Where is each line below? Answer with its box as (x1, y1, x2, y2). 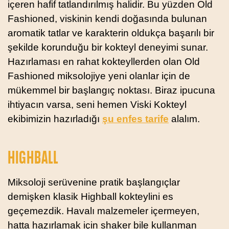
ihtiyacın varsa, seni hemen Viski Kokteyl (8, 99, 187, 110)
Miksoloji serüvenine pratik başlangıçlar (8, 176, 180, 188)
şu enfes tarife (102, 113, 169, 124)
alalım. (169, 113, 200, 124)
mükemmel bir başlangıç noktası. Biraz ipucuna (8, 84, 215, 96)
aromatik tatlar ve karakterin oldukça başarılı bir (8, 27, 214, 38)
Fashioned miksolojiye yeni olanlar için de (8, 70, 190, 81)
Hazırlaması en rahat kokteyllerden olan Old (8, 56, 200, 67)
